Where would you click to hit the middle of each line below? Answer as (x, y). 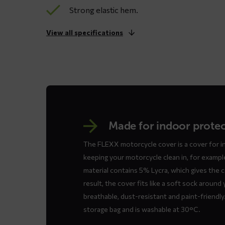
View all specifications (85, 33)
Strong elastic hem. (104, 10)
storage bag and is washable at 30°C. (142, 209)
